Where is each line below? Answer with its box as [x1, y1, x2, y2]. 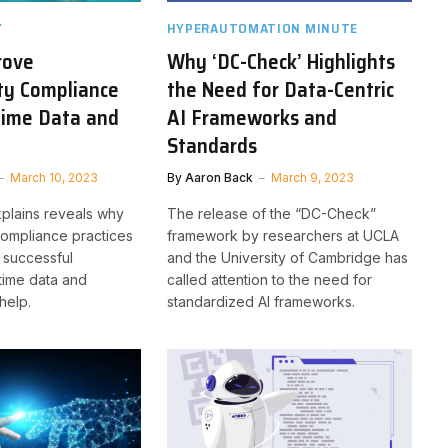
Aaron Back [184, 169, 253, 185]
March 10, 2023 [10, 169, 99, 185]
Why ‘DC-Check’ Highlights [166, 44, 395, 78]
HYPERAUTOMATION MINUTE [166, 16, 359, 39]
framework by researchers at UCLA [166, 226, 399, 244]
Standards [166, 128, 257, 162]
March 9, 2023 [270, 169, 354, 185]
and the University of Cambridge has [166, 248, 408, 266]
